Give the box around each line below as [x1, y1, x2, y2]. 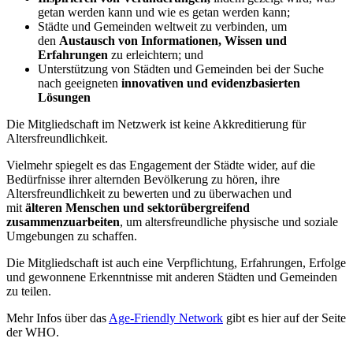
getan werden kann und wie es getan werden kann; [38, 5, 290, 19]
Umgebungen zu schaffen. [6, 229, 137, 243]
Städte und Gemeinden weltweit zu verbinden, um [38, 19, 287, 33]
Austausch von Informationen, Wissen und [59, 33, 287, 47]
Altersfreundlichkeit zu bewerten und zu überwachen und [6, 186, 292, 200]
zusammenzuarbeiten [6, 214, 120, 229]
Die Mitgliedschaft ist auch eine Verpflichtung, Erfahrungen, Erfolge [6, 255, 346, 269]
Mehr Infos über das [6, 310, 109, 325]
